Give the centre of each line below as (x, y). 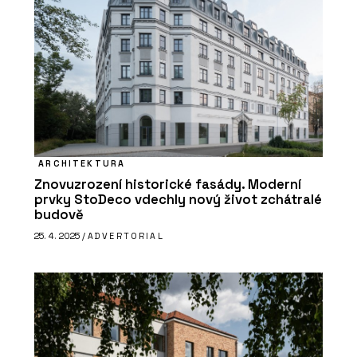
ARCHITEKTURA (82, 164)
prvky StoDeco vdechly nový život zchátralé (178, 200)
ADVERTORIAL (126, 235)
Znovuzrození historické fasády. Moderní (168, 185)
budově (59, 215)
